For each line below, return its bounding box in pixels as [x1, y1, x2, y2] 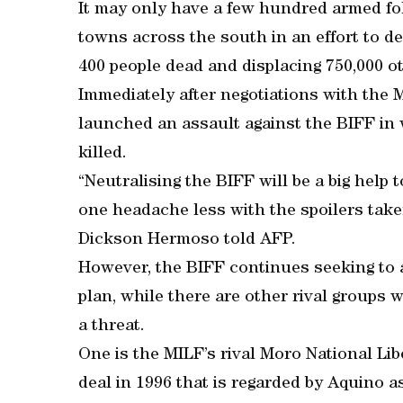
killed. [78, 146, 127, 163]
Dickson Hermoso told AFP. [78, 232, 296, 249]
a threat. [78, 318, 145, 336]
